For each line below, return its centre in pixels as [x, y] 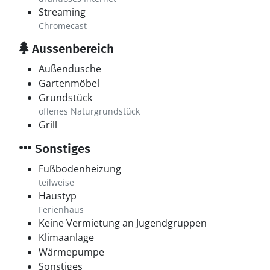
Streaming [62, 12]
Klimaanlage [66, 237]
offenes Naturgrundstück [89, 111]
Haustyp [58, 196]
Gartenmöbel [69, 83]
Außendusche [70, 69]
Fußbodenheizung [80, 169]
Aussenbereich [71, 49]
